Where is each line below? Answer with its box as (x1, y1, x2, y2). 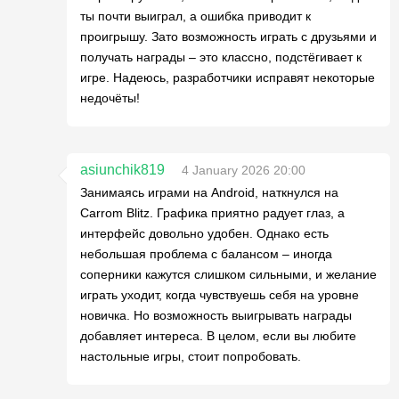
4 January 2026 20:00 (182, 163, 305, 177)
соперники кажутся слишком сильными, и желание (80, 267, 377, 281)
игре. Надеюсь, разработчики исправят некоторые (80, 70, 375, 85)
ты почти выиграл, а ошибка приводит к (80, 9, 311, 23)
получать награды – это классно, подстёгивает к (80, 50, 362, 64)
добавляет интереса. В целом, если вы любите (80, 329, 356, 343)
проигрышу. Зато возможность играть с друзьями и (80, 29, 377, 44)
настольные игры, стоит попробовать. (80, 349, 301, 363)
